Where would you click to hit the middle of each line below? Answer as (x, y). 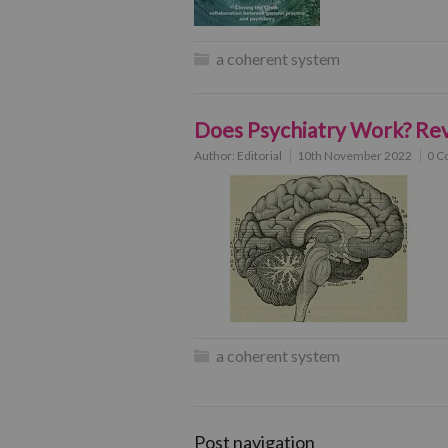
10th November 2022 (354, 155)
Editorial (259, 155)
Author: (215, 155)
